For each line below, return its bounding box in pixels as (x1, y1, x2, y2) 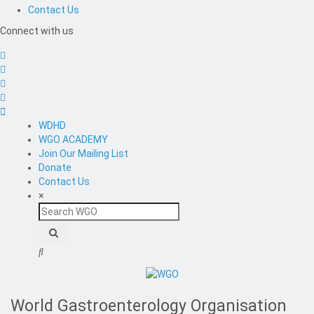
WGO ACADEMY (39, 134, 108, 146)
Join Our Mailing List (39, 148, 128, 160)
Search (38, 203, 70, 215)
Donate (39, 162, 71, 174)
